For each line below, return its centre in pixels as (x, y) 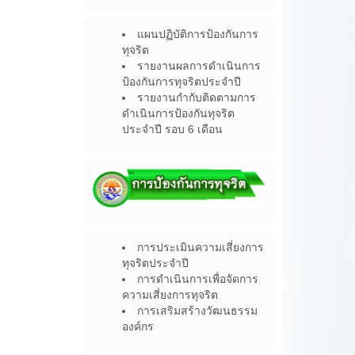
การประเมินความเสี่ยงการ (201, 248)
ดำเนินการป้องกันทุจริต (179, 114)
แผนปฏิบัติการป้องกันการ (198, 34)
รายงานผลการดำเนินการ (199, 66)
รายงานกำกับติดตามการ (197, 98)
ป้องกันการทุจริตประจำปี (182, 82)
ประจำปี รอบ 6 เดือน (173, 130)
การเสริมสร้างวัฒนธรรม (198, 311)
